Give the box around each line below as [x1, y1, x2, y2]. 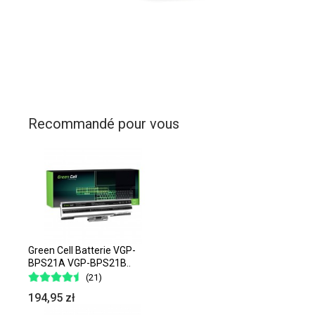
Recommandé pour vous [28, 115, 179, 132]
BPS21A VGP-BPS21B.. [28, 257, 131, 269]
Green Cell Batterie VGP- [28, 244, 136, 256]
